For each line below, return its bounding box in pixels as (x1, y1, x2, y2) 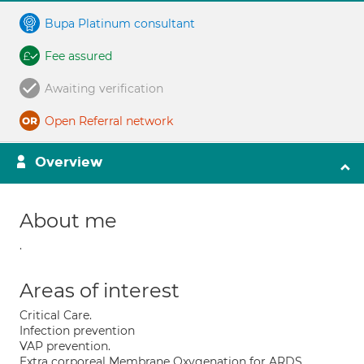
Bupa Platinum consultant (45, 16, 195, 31)
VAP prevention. (19, 339, 110, 353)
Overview (35, 154, 102, 171)
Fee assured (45, 49, 112, 63)
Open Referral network (45, 114, 173, 128)
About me (19, 209, 117, 232)
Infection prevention (19, 323, 135, 338)
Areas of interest (19, 279, 180, 302)
